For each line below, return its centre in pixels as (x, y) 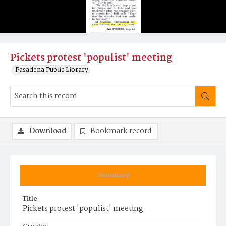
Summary (113, 175)
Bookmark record (121, 131)
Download (48, 131)
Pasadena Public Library (52, 70)
